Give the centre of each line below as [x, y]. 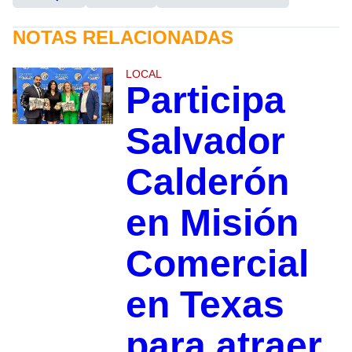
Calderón [207, 181]
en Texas [205, 304]
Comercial [217, 263]
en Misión [212, 222]
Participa [205, 100]
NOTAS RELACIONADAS [123, 37]
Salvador [205, 141]
